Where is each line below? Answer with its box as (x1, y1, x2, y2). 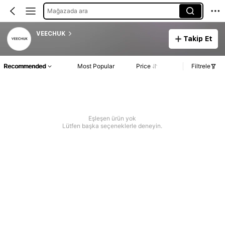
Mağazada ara (47, 7, 88, 15)
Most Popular (77, 62, 115, 70)
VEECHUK (36, 30, 65, 37)
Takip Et (183, 34, 213, 43)
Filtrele (191, 62, 210, 70)
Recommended (4, 62, 46, 70)
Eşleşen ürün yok (88, 115, 137, 123)
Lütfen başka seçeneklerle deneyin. (62, 122, 163, 130)
